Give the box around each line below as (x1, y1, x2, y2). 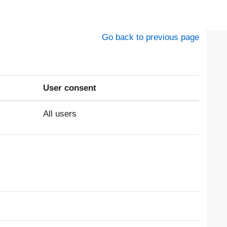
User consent (43, 83, 96, 93)
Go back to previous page (102, 32, 199, 42)
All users (43, 109, 77, 119)
